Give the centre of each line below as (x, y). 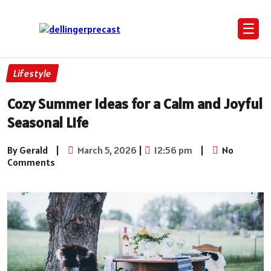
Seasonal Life (48, 122)
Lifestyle (32, 73)
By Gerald (28, 150)
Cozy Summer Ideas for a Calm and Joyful (135, 103)
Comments (31, 162)
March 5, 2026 (106, 150)
